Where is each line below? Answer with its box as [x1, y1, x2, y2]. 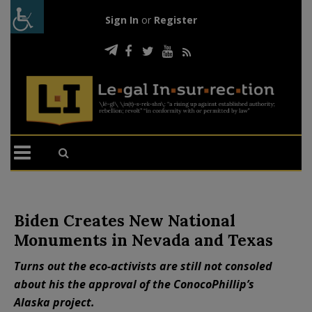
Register [153, 13, 197, 26]
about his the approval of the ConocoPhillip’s [14, 276, 254, 292]
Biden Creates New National [14, 210, 235, 231]
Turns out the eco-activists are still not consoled [14, 258, 272, 274]
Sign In [104, 13, 139, 26]
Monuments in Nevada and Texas [14, 229, 273, 250]
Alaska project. [14, 294, 95, 310]
